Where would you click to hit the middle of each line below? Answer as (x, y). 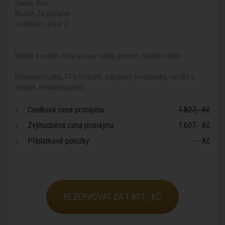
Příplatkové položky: (59, 141)
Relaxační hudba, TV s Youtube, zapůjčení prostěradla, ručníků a (105, 77)
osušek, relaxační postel (49, 87)
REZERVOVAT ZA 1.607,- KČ (113, 197)
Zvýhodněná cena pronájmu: (71, 125)
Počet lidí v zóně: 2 (42, 24)
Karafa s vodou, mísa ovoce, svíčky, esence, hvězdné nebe (98, 56)
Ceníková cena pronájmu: (67, 110)
